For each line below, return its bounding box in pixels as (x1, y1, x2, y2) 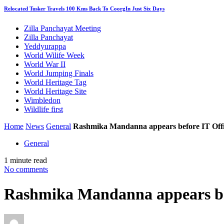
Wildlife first (24, 105, 63, 114)
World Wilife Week (24, 51, 84, 60)
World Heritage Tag (24, 78, 86, 87)
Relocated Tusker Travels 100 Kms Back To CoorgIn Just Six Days (4, 5, 164, 12)
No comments (4, 165, 48, 174)
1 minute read (4, 156, 47, 165)
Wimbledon (24, 96, 60, 105)
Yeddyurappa (24, 42, 66, 51)
